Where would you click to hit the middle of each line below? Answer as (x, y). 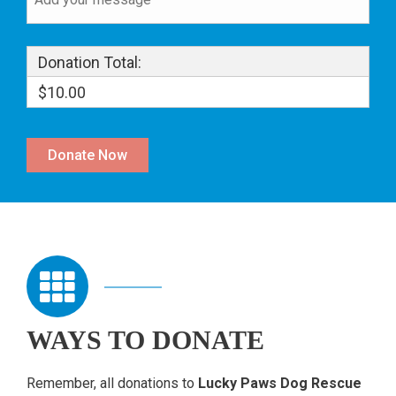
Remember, (63, 384)
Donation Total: (90, 62)
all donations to (149, 384)
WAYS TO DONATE (145, 341)
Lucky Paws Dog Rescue (280, 384)
